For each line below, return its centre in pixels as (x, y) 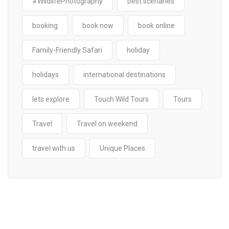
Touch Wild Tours (121, 99)
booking (45, 26)
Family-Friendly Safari (67, 50)
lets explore (51, 99)
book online (156, 26)
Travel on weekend (107, 124)
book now (98, 26)
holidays (45, 75)
